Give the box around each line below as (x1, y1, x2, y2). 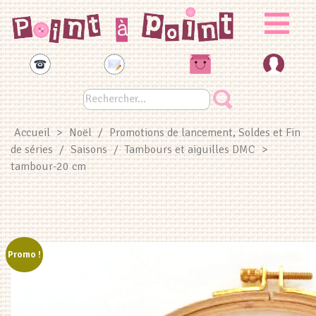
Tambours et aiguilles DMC (125, 142, 255, 157)
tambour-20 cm (11, 159, 86, 174)
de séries (11, 142, 53, 157)
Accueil (14, 126, 50, 140)
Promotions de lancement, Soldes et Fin (109, 126, 300, 140)
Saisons (71, 142, 107, 157)
